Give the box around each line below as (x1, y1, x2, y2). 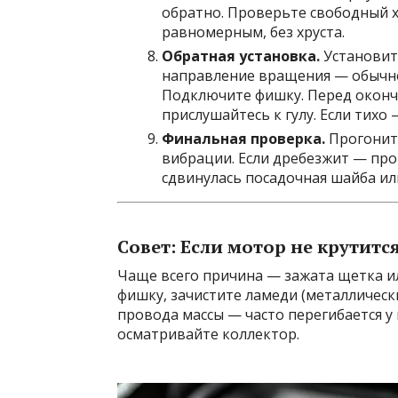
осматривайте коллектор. (117, 324, 299, 344)
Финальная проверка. (162, 129, 325, 148)
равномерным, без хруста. (162, 22, 345, 42)
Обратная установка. (162, 46, 320, 66)
